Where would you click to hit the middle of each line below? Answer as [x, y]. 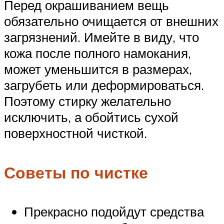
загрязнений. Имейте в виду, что [101, 37]
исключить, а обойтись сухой [91, 117]
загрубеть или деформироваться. [104, 85]
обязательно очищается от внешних [111, 21]
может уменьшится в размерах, [98, 69]
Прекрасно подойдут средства [114, 212]
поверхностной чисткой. [75, 133]
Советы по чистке [76, 172]
